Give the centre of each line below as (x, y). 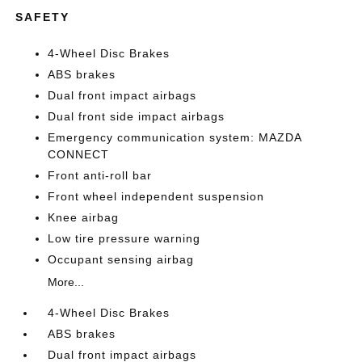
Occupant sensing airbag (121, 259)
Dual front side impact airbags (137, 116)
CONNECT (79, 154)
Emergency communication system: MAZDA (175, 137)
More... (66, 282)
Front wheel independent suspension (156, 196)
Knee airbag (84, 217)
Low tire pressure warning (124, 238)
